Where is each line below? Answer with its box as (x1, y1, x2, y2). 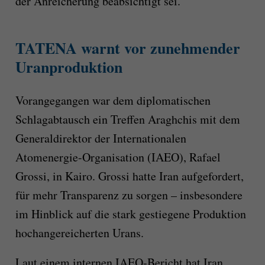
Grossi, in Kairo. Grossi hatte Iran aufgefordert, (15, 167, 244, 184)
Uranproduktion (15, 56, 122, 79)
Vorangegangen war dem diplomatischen (15, 92, 211, 108)
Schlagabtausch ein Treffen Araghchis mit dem (15, 111, 240, 127)
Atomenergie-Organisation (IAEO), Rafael (15, 148, 221, 165)
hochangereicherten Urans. (15, 224, 144, 241)
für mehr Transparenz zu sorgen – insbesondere (15, 186, 243, 203)
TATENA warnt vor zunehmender (15, 37, 240, 60)
